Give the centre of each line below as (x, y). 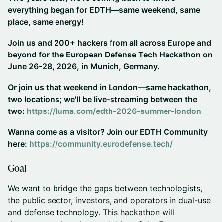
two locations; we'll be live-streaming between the (103, 99)
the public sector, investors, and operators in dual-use (109, 200)
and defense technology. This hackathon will (91, 212)
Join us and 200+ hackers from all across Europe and (110, 43)
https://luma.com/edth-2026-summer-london (114, 111)
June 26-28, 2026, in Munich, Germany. (84, 66)
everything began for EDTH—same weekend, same (104, 10)
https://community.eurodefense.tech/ (101, 144)
